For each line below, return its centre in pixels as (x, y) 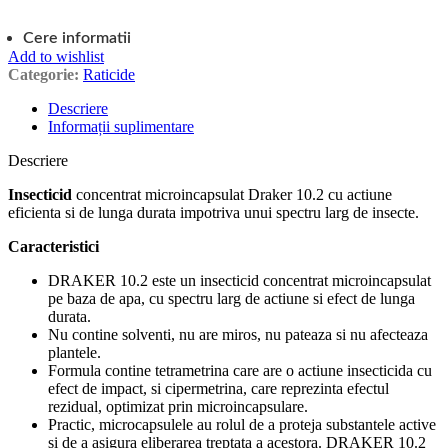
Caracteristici (53, 247)
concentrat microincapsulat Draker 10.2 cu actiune (232, 195)
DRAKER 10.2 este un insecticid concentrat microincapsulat (239, 281)
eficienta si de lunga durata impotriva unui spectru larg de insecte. (213, 213)
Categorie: (43, 75)
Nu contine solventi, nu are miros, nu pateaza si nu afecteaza (238, 335)
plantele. (74, 353)
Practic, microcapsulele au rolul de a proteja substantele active (242, 425)
